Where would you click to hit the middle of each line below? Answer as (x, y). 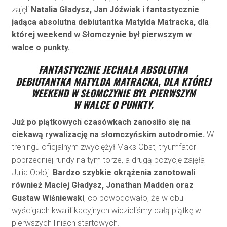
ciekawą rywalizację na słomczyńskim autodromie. (108, 134)
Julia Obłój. (32, 172)
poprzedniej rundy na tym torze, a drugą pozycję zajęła (108, 160)
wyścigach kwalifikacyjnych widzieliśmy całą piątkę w (106, 210)
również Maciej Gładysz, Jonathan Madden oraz (102, 185)
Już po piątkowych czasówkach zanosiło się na (101, 122)
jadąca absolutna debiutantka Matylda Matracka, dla (110, 22)
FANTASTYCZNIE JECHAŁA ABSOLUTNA (113, 69)
